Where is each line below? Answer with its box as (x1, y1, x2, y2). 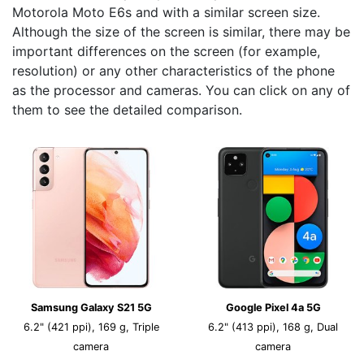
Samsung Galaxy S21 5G (30, 301, 152, 314)
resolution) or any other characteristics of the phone (12, 63, 335, 79)
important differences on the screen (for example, (12, 43, 320, 59)
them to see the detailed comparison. (12, 102, 242, 118)
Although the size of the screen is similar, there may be (12, 24, 350, 40)
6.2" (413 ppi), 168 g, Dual (208, 321, 338, 333)
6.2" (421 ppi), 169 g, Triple (23, 321, 159, 333)
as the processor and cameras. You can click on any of (12, 82, 350, 98)
